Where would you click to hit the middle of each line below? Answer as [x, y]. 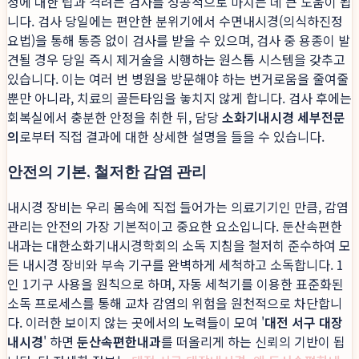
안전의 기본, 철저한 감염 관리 [107, 171]
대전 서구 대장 [304, 323]
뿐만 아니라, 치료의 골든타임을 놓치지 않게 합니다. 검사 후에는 [179, 97]
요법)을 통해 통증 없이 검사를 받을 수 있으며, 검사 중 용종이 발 [179, 40]
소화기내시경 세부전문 [284, 117]
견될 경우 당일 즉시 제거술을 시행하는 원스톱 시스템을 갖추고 [176, 59]
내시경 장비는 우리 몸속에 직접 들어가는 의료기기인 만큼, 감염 [178, 207]
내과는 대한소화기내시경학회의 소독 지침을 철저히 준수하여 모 [179, 246]
